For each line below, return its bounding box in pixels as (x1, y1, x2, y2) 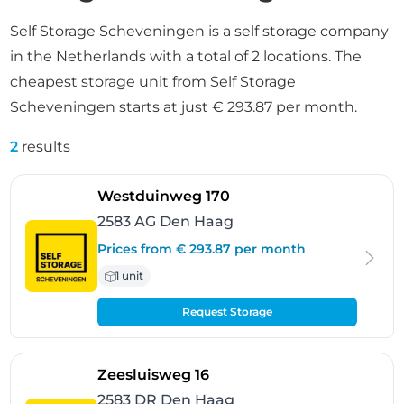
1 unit (115, 269, 144, 282)
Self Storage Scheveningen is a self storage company (10, 23, 390, 40)
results (18, 138, 71, 155)
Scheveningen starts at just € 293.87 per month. (10, 98, 358, 115)
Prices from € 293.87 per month (97, 241, 307, 257)
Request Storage (182, 305, 272, 318)
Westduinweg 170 (97, 188, 231, 205)
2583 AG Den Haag (97, 213, 234, 230)
